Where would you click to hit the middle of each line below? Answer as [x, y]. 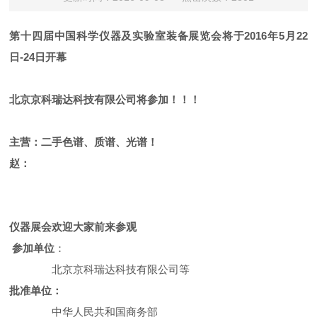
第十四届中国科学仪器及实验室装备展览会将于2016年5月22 [158, 36]
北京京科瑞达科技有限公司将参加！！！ [105, 99]
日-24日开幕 [38, 57]
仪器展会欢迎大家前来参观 [79, 227]
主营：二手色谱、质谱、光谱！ [84, 142]
